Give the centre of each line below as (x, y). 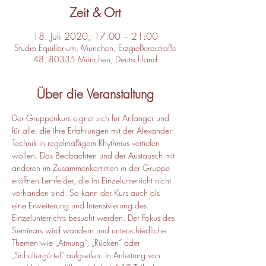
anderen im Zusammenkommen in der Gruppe (92, 168)
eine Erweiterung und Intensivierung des (80, 205)
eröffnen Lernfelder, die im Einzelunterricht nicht (93, 180)
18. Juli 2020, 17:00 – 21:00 (95, 36)
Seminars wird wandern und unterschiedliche (90, 230)
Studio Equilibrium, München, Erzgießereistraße (95, 48)
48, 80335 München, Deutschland (95, 59)
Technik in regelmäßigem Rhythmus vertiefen (87, 143)
